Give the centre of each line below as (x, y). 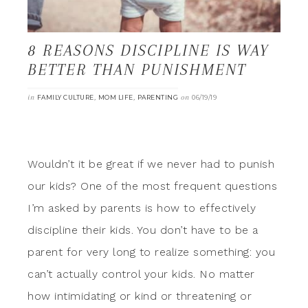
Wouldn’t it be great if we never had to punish (151, 164)
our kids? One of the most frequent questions (152, 186)
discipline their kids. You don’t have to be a (143, 230)
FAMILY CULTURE (65, 97)
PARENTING (157, 97)
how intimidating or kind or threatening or (140, 296)
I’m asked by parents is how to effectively (142, 208)
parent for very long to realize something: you (151, 252)
